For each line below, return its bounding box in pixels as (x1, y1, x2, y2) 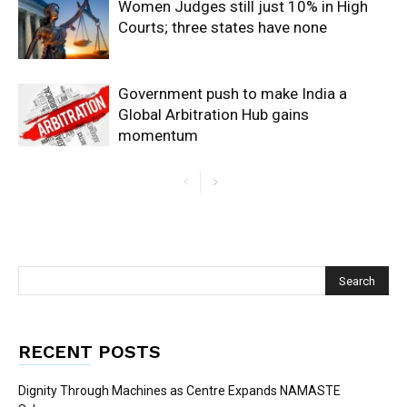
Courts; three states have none (118, 18, 327, 36)
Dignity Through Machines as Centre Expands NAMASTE (18, 383, 341, 398)
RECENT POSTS (18, 341, 161, 362)
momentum (118, 126, 198, 144)
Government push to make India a (118, 84, 347, 103)
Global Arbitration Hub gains (118, 105, 309, 124)
